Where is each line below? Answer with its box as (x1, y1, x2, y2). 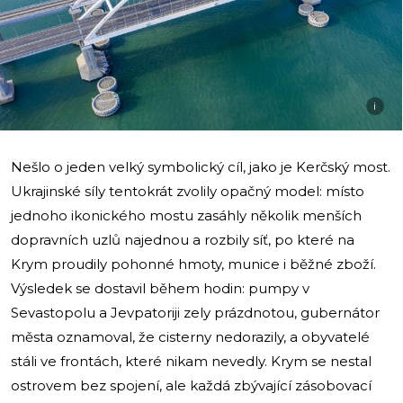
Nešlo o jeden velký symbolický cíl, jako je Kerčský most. (11, 157, 390, 175)
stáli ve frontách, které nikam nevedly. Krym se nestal (11, 352, 372, 370)
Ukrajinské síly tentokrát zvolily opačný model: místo (11, 182, 364, 200)
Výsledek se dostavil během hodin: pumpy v (11, 279, 309, 297)
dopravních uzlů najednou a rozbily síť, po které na (11, 230, 354, 248)
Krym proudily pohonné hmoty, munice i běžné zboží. (11, 255, 376, 273)
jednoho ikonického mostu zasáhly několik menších (11, 206, 362, 224)
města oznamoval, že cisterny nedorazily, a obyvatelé (11, 327, 370, 345)
